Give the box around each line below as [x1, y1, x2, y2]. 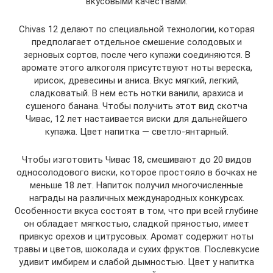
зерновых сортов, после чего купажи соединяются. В [23, 49, 250, 60]
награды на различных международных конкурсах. [29, 192, 244, 204]
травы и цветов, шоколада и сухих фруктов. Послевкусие [13, 243, 260, 255]
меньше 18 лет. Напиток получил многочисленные [30, 179, 243, 191]
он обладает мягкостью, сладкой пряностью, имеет [24, 218, 249, 229]
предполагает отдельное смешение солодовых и [31, 36, 242, 48]
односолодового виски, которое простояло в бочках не [16, 166, 257, 178]
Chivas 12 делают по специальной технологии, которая [18, 23, 255, 35]
